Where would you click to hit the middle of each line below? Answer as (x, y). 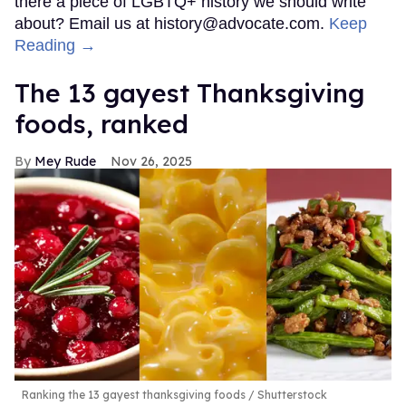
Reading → (55, 46)
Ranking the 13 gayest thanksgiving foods (134, 395)
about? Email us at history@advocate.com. (172, 24)
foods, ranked (101, 124)
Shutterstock (291, 395)
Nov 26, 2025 (151, 162)
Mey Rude (65, 162)
